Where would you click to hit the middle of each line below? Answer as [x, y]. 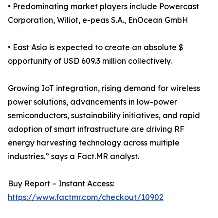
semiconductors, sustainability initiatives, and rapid [104, 116]
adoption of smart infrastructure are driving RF [96, 129]
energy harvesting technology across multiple [94, 143]
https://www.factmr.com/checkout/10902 [86, 197]
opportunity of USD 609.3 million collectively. [90, 61]
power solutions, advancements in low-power [92, 102]
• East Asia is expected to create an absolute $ [96, 47]
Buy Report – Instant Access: [61, 184]
